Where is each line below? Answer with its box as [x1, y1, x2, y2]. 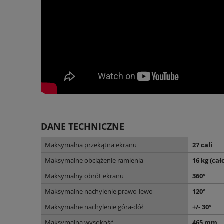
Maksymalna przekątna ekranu [45, 140, 137, 149]
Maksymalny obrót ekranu [45, 171, 124, 180]
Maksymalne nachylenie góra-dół [45, 202, 143, 211]
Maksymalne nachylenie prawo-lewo [45, 186, 153, 196]
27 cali [192, 140, 212, 149]
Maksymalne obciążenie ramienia [45, 155, 143, 165]
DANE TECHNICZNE [41, 120, 124, 132]
